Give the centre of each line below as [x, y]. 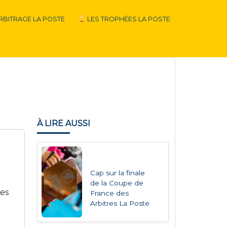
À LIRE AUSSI [63, 123]
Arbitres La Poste [120, 203]
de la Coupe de [117, 183]
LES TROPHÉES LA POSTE [128, 19]
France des [110, 193]
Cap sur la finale [118, 173]
